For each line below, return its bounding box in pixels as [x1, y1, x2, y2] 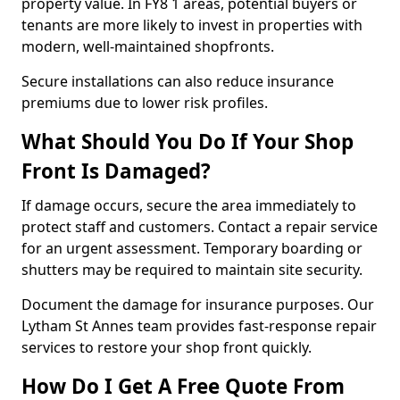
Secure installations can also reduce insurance [21, 71, 334, 91]
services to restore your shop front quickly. [21, 337, 312, 357]
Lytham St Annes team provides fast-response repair [21, 316, 377, 336]
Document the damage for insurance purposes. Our [21, 295, 374, 314]
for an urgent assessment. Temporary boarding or [21, 238, 362, 258]
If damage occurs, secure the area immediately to [21, 196, 356, 215]
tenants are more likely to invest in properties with [21, 15, 362, 35]
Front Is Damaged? [21, 157, 211, 185]
